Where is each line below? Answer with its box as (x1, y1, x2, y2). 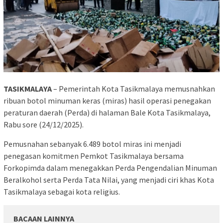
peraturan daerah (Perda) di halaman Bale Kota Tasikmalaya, (3, 108, 211, 118)
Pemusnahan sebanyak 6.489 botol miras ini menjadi (3, 139, 181, 149)
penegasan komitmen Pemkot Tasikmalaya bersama (3, 151, 184, 161)
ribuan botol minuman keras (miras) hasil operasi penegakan (3, 96, 211, 106)
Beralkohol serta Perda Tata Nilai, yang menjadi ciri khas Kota (3, 175, 214, 185)
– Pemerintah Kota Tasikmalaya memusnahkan (53, 84, 215, 94)
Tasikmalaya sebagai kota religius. (3, 187, 120, 197)
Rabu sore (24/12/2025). (3, 119, 84, 130)
